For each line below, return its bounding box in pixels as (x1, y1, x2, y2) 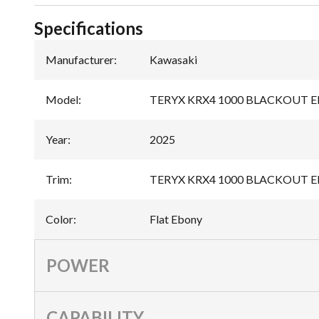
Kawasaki (150, 52, 197, 66)
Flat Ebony (150, 211, 202, 226)
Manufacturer (46, 52, 114, 66)
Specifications (34, 17, 143, 38)
